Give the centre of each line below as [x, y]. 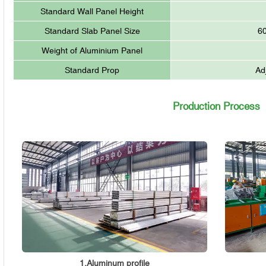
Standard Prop [92, 70]
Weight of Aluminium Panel [92, 50]
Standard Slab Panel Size [92, 31]
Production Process [216, 106]
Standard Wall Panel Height [92, 11]
